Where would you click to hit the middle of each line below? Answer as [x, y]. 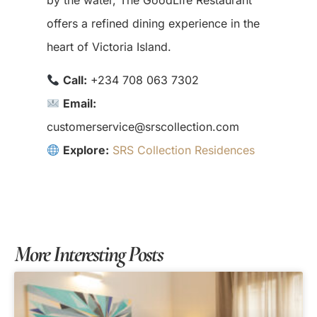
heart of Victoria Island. [109, 46]
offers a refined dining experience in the [153, 23]
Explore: [86, 150]
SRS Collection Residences [184, 150]
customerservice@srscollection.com [143, 127]
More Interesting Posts [88, 253]
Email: [80, 104]
